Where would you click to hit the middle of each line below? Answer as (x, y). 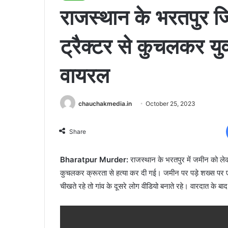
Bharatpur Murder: (94, 160)
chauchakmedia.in (105, 103)
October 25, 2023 (170, 103)
